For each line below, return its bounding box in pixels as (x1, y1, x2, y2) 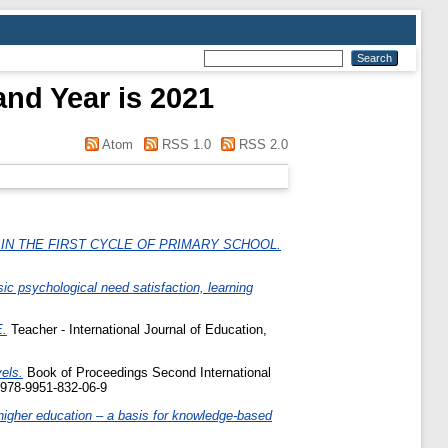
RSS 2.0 (235, 137, 288, 152)
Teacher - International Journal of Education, (7, 322, 267, 338)
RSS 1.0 (157, 137, 211, 152)
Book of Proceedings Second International (23, 365, 271, 381)
